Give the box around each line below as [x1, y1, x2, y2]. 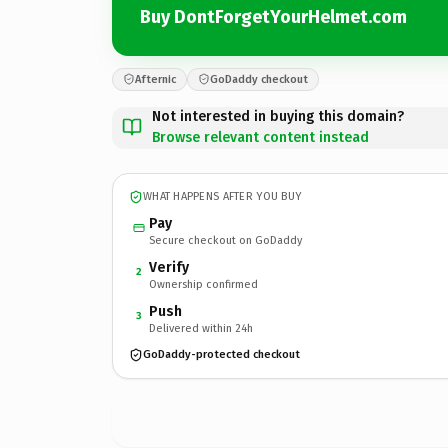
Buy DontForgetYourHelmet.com [140, 6, 407, 28]
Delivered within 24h [149, 321, 253, 335]
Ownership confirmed [149, 277, 258, 291]
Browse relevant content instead [152, 128, 369, 146]
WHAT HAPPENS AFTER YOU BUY [143, 190, 302, 203]
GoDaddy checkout [210, 72, 308, 86]
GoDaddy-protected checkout [143, 348, 300, 361]
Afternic [135, 72, 176, 86]
